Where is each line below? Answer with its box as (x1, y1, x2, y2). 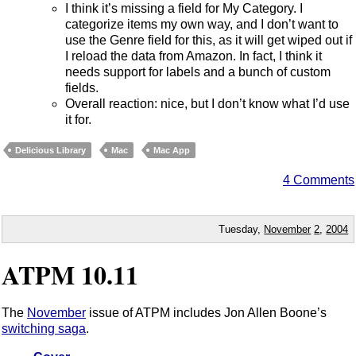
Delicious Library (15, 145, 86, 156)
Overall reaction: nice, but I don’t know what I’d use (65, 97, 350, 111)
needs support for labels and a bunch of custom (65, 65, 331, 79)
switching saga (2, 322, 86, 336)
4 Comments (283, 173, 354, 188)
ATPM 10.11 (2, 255, 138, 293)
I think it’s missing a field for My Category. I (65, 2, 303, 16)
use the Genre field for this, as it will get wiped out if (65, 33, 352, 48)
